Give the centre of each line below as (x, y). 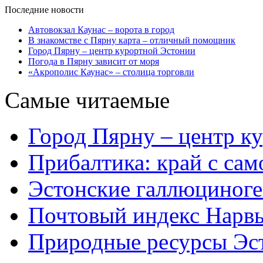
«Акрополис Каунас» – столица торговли (111, 72)
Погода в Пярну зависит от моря (94, 61)
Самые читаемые (87, 100)
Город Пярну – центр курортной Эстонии (112, 51)
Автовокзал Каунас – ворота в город (101, 30)
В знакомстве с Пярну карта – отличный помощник (132, 40)
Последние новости (44, 10)
